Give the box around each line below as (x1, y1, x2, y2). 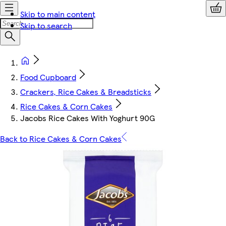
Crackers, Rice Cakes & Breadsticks (20, 86, 151, 97)
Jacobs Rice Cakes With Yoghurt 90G (20, 112, 155, 124)
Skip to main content (20, 8, 95, 20)
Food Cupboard (20, 71, 76, 83)
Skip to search (20, 20, 72, 31)
